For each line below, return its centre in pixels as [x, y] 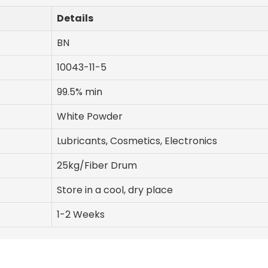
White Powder [90, 117]
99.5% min [80, 92]
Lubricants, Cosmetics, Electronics [137, 141]
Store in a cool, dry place [115, 190]
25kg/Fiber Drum [97, 166]
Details [75, 19]
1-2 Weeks [81, 215]
